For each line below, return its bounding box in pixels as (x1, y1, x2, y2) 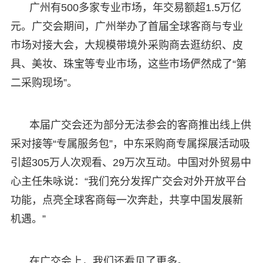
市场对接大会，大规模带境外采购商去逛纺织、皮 (10, 39, 243, 51)
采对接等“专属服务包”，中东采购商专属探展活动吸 (10, 137, 250, 150)
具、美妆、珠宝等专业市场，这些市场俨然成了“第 (10, 58, 247, 70)
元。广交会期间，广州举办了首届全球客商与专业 (10, 20, 243, 32)
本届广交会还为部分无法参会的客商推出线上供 (29, 119, 251, 131)
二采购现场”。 (10, 76, 77, 89)
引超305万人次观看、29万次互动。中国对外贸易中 (10, 156, 251, 168)
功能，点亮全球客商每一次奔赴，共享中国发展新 (10, 194, 243, 206)
